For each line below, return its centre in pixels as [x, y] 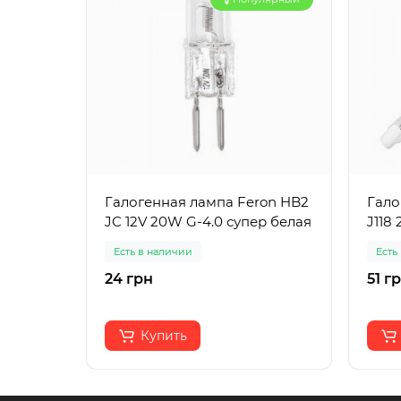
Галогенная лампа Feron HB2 [207, 202]
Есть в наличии [153, 252]
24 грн [129, 279]
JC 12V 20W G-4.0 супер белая [208, 222]
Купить [164, 336]
